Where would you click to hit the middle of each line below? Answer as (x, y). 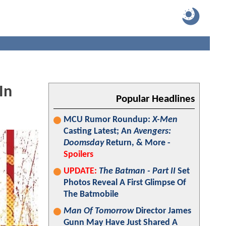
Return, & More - (137, 143)
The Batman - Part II (137, 171)
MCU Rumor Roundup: (108, 120)
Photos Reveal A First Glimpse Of (125, 183)
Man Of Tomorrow (99, 211)
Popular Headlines (155, 99)
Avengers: (152, 131)
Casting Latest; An (99, 131)
